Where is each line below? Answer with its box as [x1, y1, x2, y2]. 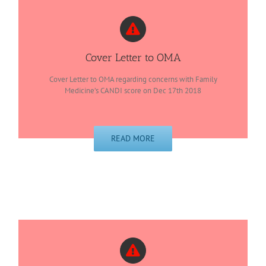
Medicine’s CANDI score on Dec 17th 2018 [65, 85, 201, 96]
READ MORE [111, 132, 155, 144]
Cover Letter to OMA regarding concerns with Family [49, 74, 217, 85]
